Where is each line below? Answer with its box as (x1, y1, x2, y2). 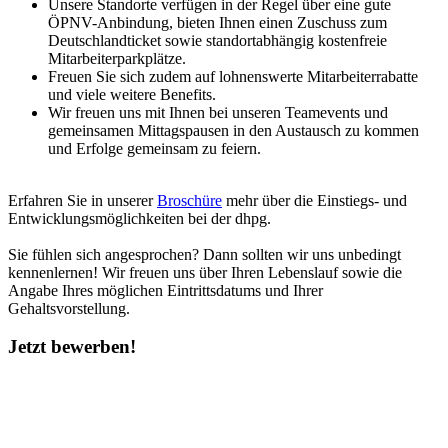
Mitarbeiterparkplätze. (48, 49, 186, 67)
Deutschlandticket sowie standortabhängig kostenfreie (48, 31, 387, 49)
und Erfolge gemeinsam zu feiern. (48, 139, 261, 157)
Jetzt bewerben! (8, 336, 136, 358)
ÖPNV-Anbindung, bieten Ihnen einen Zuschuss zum (48, 13, 387, 31)
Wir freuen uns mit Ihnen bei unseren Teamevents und (48, 103, 388, 121)
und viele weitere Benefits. (48, 85, 216, 103)
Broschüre (157, 191, 222, 209)
